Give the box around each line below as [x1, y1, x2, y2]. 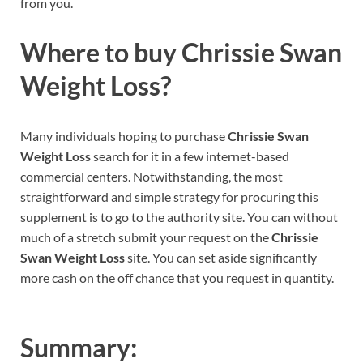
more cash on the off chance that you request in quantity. [20, 270, 334, 286]
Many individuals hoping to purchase [20, 128, 228, 144]
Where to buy [20, 36, 181, 69]
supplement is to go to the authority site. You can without [20, 209, 338, 225]
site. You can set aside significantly [125, 250, 317, 266]
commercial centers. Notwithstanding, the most [20, 169, 283, 185]
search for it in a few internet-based [91, 148, 289, 164]
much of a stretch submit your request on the [20, 229, 271, 246]
